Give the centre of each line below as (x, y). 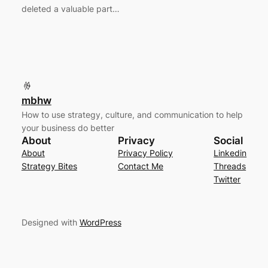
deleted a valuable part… (70, 8)
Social (229, 141)
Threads (230, 166)
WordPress (100, 223)
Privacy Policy (145, 153)
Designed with (50, 223)
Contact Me (141, 166)
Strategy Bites (49, 166)
